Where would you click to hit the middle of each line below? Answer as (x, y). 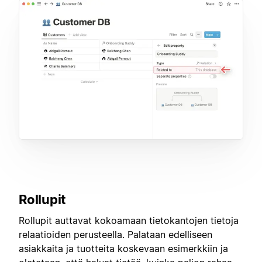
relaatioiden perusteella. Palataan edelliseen (116, 235)
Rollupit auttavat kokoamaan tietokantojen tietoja (129, 221)
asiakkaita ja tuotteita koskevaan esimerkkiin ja (123, 249)
